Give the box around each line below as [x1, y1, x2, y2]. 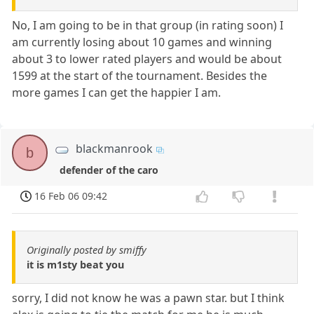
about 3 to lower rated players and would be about [12, 51, 282, 67]
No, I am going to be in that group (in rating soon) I [12, 18, 284, 34]
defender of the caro [60, 163, 159, 177]
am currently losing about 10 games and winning [12, 34, 273, 50]
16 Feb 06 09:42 [34, 189, 108, 203]
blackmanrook [76, 141, 153, 157]
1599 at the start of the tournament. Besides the [12, 68, 268, 84]
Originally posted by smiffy [27, 243, 146, 257]
